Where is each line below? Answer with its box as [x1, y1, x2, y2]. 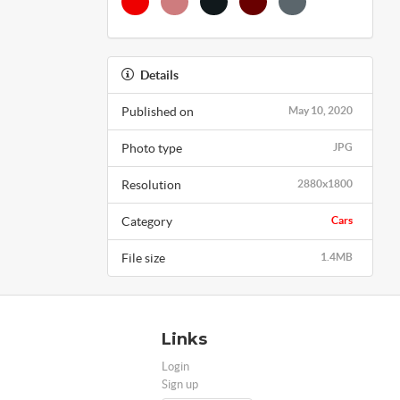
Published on [121, 104, 194, 119]
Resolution [121, 177, 181, 192]
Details [139, 67, 179, 82]
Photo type [121, 140, 182, 155]
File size [121, 250, 165, 265]
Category [121, 213, 172, 229]
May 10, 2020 [288, 104, 353, 116]
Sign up [162, 377, 198, 391]
